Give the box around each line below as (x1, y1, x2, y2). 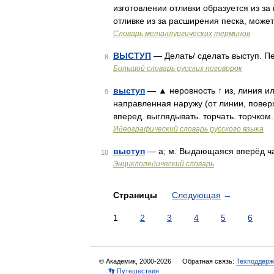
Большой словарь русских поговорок (113, 64, 242, 73)
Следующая (172, 190, 221, 200)
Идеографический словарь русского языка (113, 125, 264, 133)
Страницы (113, 190, 160, 200)
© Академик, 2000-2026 (99, 257, 173, 265)
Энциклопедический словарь (113, 160, 214, 168)
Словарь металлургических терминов (113, 29, 250, 38)
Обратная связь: (182, 257, 236, 265)
